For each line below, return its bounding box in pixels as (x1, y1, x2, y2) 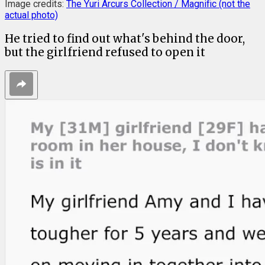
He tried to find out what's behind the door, (5, 31, 245, 46)
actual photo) (5, 9, 58, 21)
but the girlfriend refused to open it (5, 45, 205, 59)
